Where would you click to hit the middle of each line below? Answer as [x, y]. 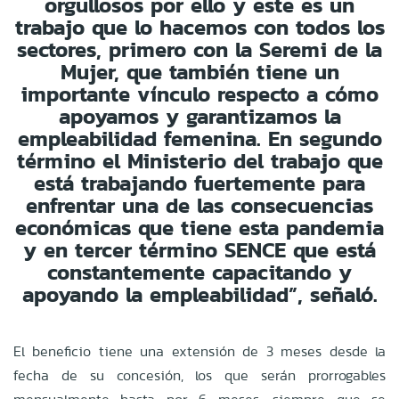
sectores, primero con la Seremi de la [199, 49]
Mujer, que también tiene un [199, 71]
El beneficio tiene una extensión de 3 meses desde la [199, 351]
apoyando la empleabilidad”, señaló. [199, 294]
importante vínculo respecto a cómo [199, 94]
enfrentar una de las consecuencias [199, 205]
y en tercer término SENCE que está [199, 249]
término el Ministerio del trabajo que [199, 160]
